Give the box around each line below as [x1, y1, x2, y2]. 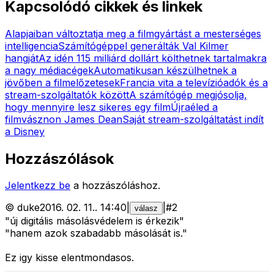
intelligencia [5, 39, 58, 52]
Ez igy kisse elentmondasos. [5, 251, 134, 264]
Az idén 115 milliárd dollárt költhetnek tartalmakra [39, 51, 267, 64]
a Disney [5, 125, 45, 138]
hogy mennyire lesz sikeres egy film [5, 100, 171, 113]
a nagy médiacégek [5, 64, 94, 76]
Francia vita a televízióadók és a [120, 76, 268, 89]
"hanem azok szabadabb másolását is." [5, 227, 187, 240]
